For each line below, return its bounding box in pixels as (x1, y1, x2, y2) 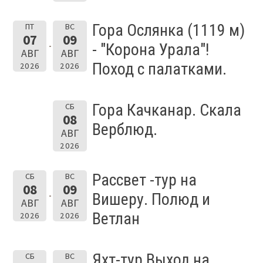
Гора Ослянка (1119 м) (92, 21, 245, 41)
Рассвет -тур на (92, 170, 197, 190)
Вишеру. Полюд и (92, 190, 210, 210)
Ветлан (92, 209, 140, 229)
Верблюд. (92, 120, 157, 140)
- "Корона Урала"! (92, 40, 209, 60)
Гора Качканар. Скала (92, 100, 241, 120)
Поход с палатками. (92, 59, 227, 79)
